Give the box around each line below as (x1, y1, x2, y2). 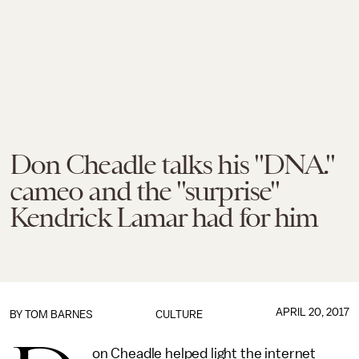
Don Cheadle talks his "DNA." (10, 148, 335, 180)
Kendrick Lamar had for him (10, 201, 318, 233)
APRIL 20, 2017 (275, 306, 349, 318)
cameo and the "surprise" (10, 175, 279, 207)
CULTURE (155, 309, 204, 321)
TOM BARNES (25, 309, 93, 321)
